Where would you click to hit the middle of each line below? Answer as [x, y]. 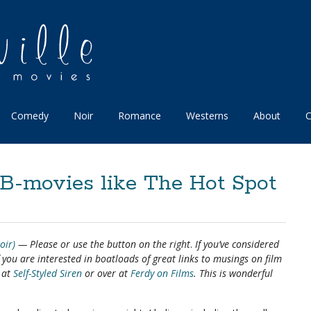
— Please [38, 244]
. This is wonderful [233, 273]
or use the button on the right [125, 244]
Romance [140, 116]
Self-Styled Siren [48, 273]
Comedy [30, 116]
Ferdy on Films [162, 273]
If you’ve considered [237, 244]
